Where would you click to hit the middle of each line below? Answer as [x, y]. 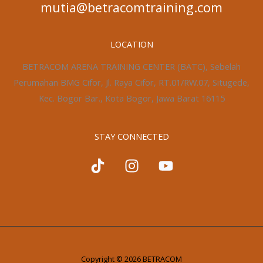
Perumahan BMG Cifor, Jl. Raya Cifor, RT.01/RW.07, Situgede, [131, 82]
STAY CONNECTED [131, 136]
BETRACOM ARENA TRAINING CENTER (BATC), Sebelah [131, 67]
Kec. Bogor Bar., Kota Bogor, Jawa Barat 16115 [131, 98]
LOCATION [131, 44]
